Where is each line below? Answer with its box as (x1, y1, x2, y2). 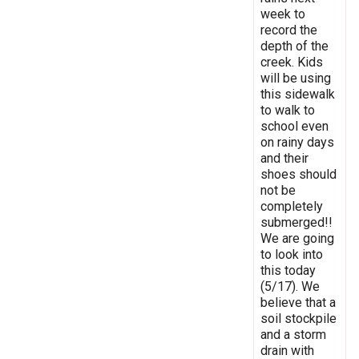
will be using (260, 70, 331, 86)
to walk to (260, 102, 315, 118)
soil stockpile (260, 310, 337, 326)
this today (260, 262, 316, 278)
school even (260, 118, 329, 134)
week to (260, 6, 305, 22)
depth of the (260, 38, 329, 54)
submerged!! (260, 214, 333, 230)
